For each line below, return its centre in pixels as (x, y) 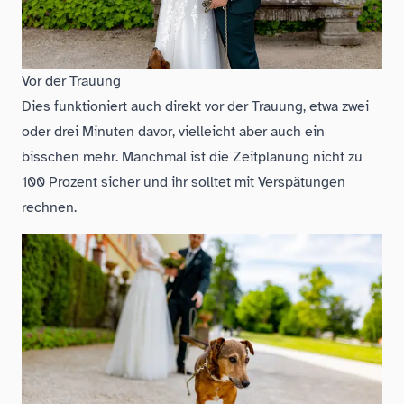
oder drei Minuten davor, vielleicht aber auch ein (173, 132)
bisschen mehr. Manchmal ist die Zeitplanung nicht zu (192, 157)
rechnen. (49, 208)
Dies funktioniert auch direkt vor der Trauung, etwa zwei (195, 107)
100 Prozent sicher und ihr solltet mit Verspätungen (184, 183)
